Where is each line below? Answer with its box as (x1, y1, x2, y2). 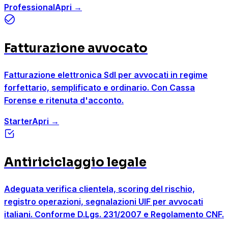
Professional (4, 2, 55, 13)
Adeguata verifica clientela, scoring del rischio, (4, 184, 195, 194)
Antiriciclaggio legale (4, 155, 147, 170)
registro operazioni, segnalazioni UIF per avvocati (4, 196, 203, 207)
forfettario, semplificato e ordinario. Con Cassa (4, 82, 195, 93)
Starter (4, 116, 32, 127)
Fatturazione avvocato (4, 41, 148, 56)
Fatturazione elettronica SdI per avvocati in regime (4, 70, 208, 80)
